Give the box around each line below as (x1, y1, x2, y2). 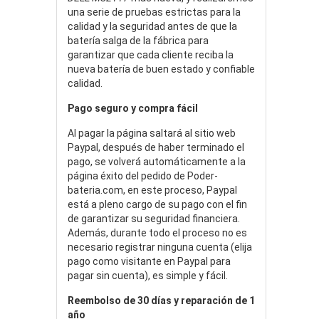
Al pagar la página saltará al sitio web (68, 127, 236, 139)
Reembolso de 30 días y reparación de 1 (68, 294, 255, 306)
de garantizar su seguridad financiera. (68, 212, 240, 224)
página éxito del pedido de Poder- (68, 169, 218, 182)
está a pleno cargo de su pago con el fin (68, 198, 247, 210)
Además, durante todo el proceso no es (68, 226, 247, 239)
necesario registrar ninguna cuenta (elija (68, 241, 252, 253)
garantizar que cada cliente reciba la (68, 48, 234, 61)
